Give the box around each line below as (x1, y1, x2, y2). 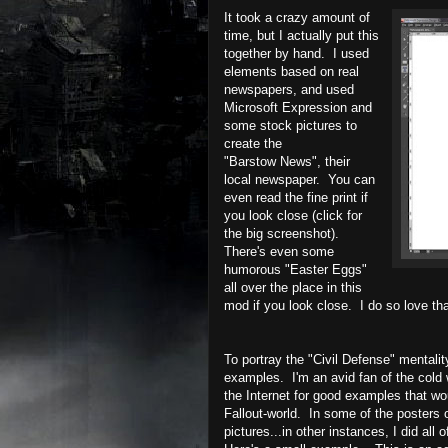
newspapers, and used (224, 81, 354, 97)
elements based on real (224, 63, 359, 79)
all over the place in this (224, 279, 362, 295)
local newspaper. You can (224, 171, 375, 187)
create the (224, 135, 282, 151)
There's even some (224, 243, 334, 259)
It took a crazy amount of (224, 9, 370, 25)
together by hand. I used (224, 45, 369, 61)
